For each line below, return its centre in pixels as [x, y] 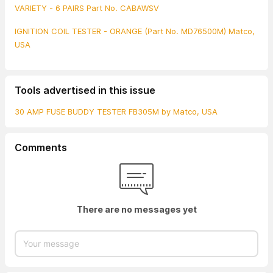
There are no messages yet [136, 209]
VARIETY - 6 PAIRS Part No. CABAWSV [87, 8]
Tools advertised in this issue [85, 90]
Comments [41, 147]
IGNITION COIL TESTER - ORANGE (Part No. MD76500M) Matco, [135, 31]
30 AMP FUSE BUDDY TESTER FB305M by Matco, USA [116, 111]
